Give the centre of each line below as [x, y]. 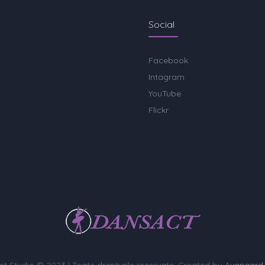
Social [162, 24]
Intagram [167, 77]
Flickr [159, 110]
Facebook [169, 60]
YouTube [165, 93]
